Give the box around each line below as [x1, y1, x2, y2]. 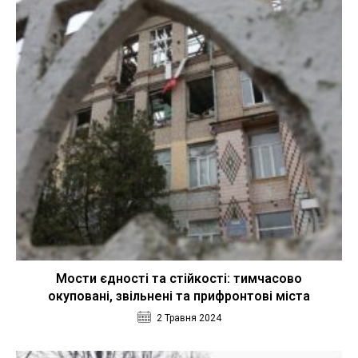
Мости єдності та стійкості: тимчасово [56, 270, 302, 286]
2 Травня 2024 [156, 312, 221, 324]
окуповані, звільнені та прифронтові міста [48, 288, 310, 304]
